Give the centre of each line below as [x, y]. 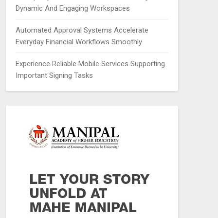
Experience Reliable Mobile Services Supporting [90, 64]
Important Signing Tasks [54, 75]
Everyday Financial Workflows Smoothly [79, 42]
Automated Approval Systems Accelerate [82, 30]
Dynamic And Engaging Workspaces [73, 8]
